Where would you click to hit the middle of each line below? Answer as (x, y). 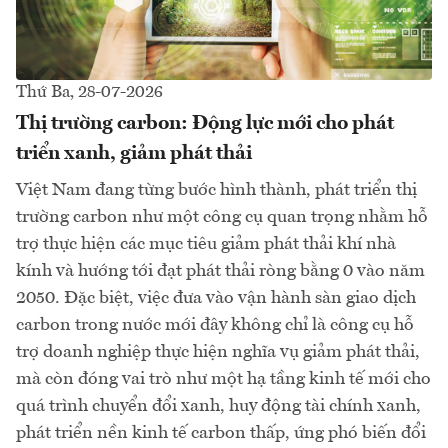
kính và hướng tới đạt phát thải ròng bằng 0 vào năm (220, 271)
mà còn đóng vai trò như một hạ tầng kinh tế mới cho (223, 379)
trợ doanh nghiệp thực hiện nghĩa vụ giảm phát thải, (218, 352)
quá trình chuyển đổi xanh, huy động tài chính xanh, (218, 406)
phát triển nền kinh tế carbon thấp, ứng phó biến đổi (221, 433)
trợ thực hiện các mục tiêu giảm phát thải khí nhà (206, 244)
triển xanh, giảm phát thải (134, 154)
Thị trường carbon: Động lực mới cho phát (205, 124)
